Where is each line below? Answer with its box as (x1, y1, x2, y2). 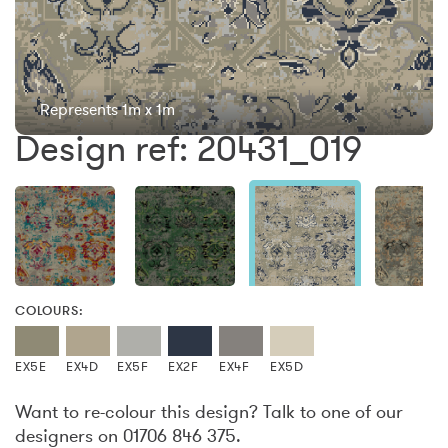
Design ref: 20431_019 (15, 126, 362, 171)
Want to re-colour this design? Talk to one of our (15, 400, 403, 423)
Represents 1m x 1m (40, 99, 175, 119)
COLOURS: (15, 302, 84, 318)
